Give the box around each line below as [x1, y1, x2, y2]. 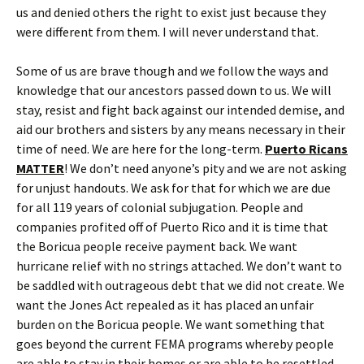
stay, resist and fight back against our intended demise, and [16, 101, 344, 118]
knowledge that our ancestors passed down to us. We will [16, 81, 331, 98]
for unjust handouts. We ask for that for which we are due [16, 179, 331, 196]
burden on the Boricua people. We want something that [16, 315, 325, 332]
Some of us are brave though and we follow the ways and [16, 62, 328, 79]
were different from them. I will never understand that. [16, 23, 318, 40]
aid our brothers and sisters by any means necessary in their [16, 120, 345, 137]
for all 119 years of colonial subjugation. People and [16, 198, 303, 215]
